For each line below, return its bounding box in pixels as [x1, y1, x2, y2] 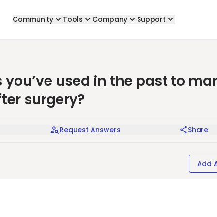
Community [12, 15, 53, 24]
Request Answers [60, 125, 121, 135]
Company [92, 15, 127, 24]
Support [137, 15, 166, 24]
